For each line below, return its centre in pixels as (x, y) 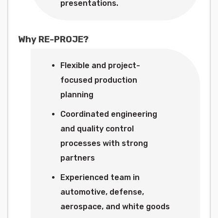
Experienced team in (100, 177)
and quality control (97, 129)
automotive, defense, (102, 192)
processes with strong (104, 143)
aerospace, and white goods (115, 207)
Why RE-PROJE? (53, 39)
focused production (99, 80)
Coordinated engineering (109, 114)
